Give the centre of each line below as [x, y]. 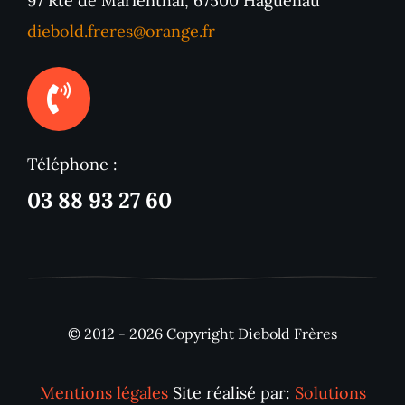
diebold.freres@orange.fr [121, 32]
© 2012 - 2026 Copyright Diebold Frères [202, 334]
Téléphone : [72, 164]
